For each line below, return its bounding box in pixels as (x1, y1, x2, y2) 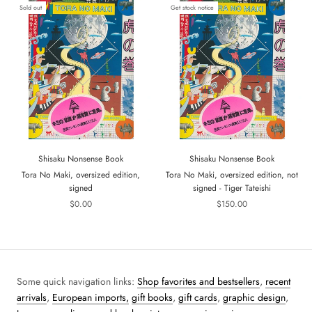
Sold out (19, 3, 42, 13)
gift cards (178, 290, 217, 305)
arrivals (17, 290, 47, 305)
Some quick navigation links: (17, 274, 137, 289)
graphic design (223, 290, 286, 305)
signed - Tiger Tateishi (192, 182, 271, 195)
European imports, (52, 290, 129, 305)
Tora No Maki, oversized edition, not (165, 169, 298, 182)
